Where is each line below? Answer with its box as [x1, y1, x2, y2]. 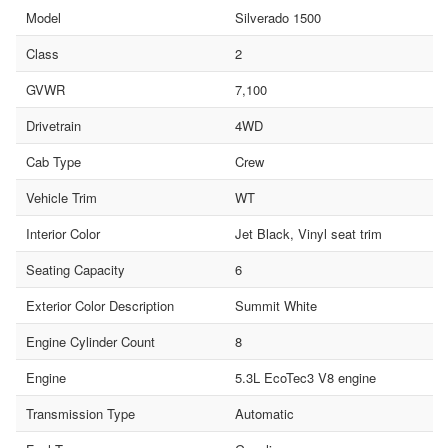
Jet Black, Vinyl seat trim [234, 224, 382, 244]
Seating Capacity [26, 260, 125, 280]
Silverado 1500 [234, 8, 321, 28]
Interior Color [26, 224, 100, 244]
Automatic [234, 404, 294, 424]
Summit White [234, 296, 317, 316]
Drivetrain [26, 116, 81, 136]
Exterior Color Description [26, 296, 174, 316]
